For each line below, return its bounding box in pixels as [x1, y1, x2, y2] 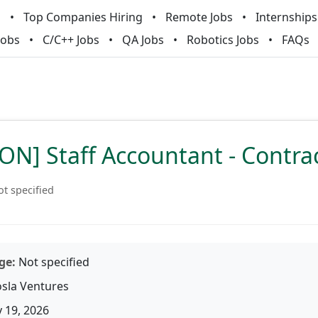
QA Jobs [122, 32, 164, 48]
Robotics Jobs [187, 32, 259, 48]
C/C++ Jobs [43, 32, 99, 48]
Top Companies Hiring [23, 9, 143, 25]
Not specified [16, 254, 89, 270]
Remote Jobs [165, 9, 233, 25]
